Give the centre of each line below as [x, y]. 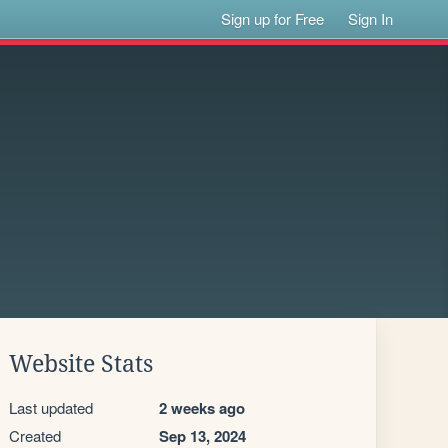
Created [35, 435]
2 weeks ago [202, 408]
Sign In [371, 18]
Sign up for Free [273, 18]
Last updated [51, 407]
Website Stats [81, 364]
